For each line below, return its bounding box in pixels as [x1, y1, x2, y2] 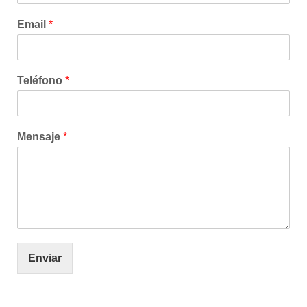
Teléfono [17, 75, 65, 86]
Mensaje [17, 131, 63, 143]
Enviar [28, 252, 62, 264]
